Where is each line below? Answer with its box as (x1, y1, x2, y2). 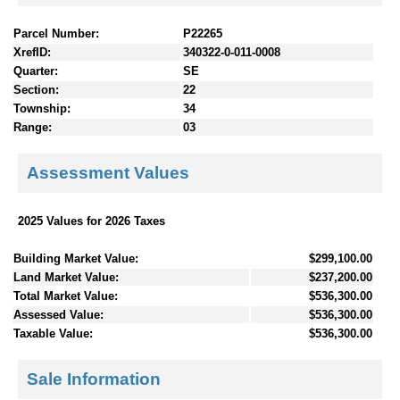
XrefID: (13, 45, 51, 59)
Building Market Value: (13, 251, 138, 265)
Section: (13, 82, 59, 96)
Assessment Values (27, 163, 189, 183)
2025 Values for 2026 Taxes (18, 213, 165, 228)
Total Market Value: (13, 288, 118, 303)
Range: (13, 120, 52, 134)
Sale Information (27, 370, 161, 389)
